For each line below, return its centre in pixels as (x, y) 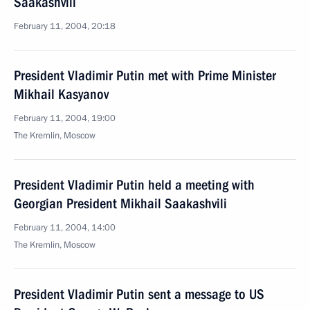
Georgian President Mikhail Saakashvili (120, 203)
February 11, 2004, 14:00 (65, 228)
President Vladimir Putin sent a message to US (139, 294)
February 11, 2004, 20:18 (65, 26)
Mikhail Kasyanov (61, 94)
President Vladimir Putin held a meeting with (134, 185)
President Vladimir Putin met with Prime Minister (145, 75)
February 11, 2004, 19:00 (65, 118)
